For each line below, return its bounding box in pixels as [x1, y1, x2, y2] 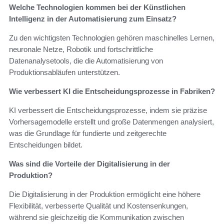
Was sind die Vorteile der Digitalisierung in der [9, 159, 170, 168]
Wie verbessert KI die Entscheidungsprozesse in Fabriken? [9, 86, 215, 95]
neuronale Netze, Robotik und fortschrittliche [9, 44, 153, 53]
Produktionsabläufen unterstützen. [9, 67, 120, 76]
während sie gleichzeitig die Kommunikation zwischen [9, 212, 184, 221]
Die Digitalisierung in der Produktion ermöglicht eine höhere [9, 189, 200, 198]
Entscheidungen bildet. [9, 140, 82, 149]
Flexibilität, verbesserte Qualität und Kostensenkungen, [9, 201, 188, 210]
